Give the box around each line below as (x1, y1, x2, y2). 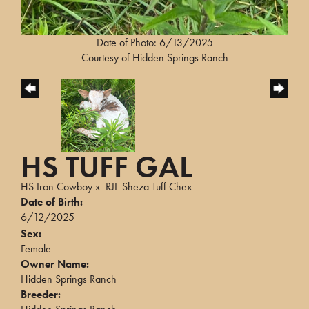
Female (21, 241, 51, 256)
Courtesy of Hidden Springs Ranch (81, 50, 228, 65)
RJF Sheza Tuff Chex (106, 179, 192, 194)
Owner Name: (21, 256, 89, 271)
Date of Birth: (21, 194, 83, 209)
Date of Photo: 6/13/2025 (96, 34, 213, 50)
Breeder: (21, 286, 61, 301)
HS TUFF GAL (21, 147, 192, 186)
